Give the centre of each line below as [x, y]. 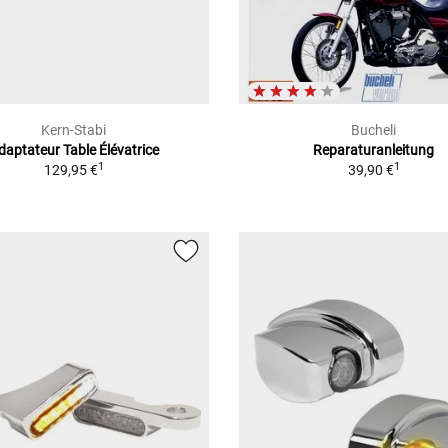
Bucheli [374, 130]
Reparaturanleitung [374, 150]
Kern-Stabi [74, 130]
